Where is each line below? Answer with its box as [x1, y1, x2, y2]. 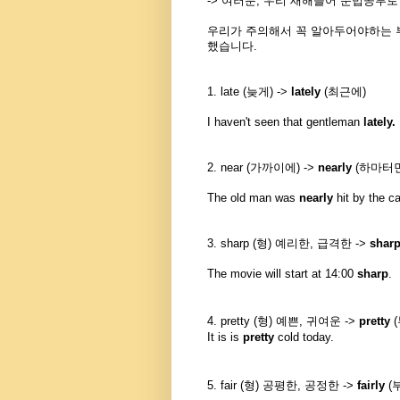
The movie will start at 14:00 [207, 267, 357, 281]
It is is [207, 330, 243, 345]
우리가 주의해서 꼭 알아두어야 [207, 24, 369, 38]
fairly [357, 379, 385, 393]
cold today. [274, 330, 334, 345]
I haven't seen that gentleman [207, 115, 363, 129]
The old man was [207, 191, 299, 205]
